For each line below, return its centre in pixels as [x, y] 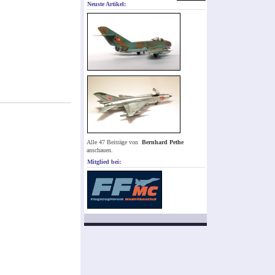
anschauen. [100, 150]
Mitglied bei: [104, 162]
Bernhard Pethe [163, 142]
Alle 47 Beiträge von [113, 142]
